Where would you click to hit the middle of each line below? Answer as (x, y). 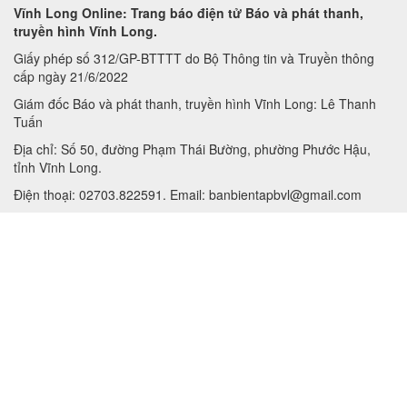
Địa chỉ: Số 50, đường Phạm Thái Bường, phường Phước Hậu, (192, 149)
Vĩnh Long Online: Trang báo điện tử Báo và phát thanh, (189, 13)
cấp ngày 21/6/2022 (71, 76)
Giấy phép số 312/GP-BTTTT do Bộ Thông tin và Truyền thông (194, 58)
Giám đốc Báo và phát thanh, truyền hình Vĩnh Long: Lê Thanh (195, 104)
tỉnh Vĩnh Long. (58, 167)
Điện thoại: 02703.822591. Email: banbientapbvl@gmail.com (188, 194)
